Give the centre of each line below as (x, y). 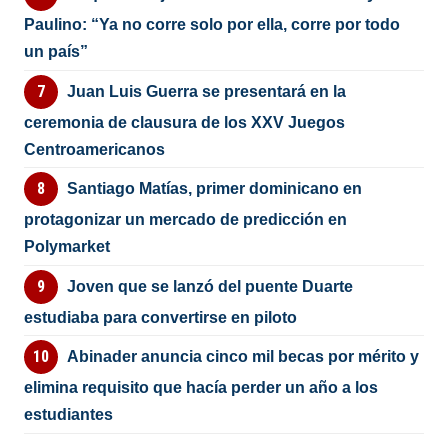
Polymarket (67, 247)
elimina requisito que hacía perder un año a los (201, 388)
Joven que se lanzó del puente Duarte (209, 286)
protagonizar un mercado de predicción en (186, 220)
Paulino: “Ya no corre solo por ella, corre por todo (212, 25)
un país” (56, 52)
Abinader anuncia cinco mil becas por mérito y (242, 357)
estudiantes (69, 415)
